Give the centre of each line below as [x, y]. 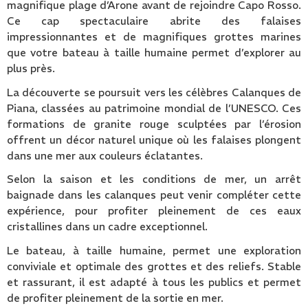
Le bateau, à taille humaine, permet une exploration [154, 250]
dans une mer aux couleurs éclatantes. [105, 155]
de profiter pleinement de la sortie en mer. [115, 298]
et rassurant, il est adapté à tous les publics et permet [154, 282]
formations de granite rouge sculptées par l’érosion [154, 124]
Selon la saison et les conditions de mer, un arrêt [154, 179]
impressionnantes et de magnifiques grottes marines [154, 37]
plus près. [31, 69]
